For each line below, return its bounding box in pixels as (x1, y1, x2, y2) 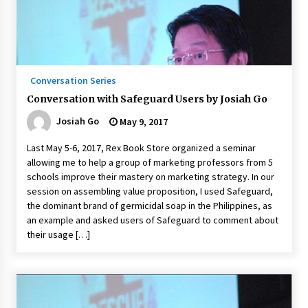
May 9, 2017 (117, 115, 168, 128)
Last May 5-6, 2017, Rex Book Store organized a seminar (26, 142, 256, 154)
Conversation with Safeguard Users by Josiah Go (26, 93, 267, 105)
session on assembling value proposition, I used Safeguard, (26, 185, 273, 197)
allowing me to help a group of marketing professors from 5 (26, 156, 273, 168)
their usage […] (26, 228, 90, 241)
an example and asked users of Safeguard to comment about (26, 214, 278, 226)
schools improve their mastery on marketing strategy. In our (26, 170, 274, 183)
